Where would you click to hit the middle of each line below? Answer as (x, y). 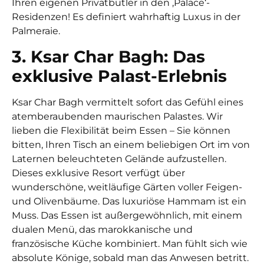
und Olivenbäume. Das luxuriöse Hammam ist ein (129, 201)
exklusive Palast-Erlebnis (119, 76)
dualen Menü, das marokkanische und (102, 229)
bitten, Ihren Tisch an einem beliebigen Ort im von (131, 144)
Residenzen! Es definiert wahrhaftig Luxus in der (126, 17)
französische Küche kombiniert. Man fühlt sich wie (130, 243)
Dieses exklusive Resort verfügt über (98, 173)
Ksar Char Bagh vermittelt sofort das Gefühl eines (128, 102)
